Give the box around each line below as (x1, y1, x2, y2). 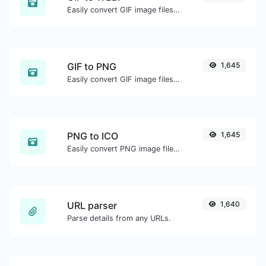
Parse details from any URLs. (67, 214, 171, 223)
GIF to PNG (67, 61, 116, 72)
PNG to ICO (67, 130, 118, 142)
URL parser (67, 199, 117, 211)
